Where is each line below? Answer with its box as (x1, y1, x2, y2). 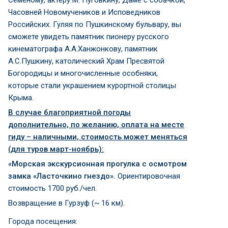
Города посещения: (8, 216, 79, 226)
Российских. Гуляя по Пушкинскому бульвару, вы (8, 19, 181, 29)
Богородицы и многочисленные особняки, (8, 68, 158, 78)
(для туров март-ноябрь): (8, 144, 104, 154)
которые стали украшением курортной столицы (8, 80, 176, 90)
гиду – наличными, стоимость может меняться (8, 132, 187, 141)
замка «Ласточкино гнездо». (8, 171, 116, 181)
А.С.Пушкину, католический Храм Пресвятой (8, 56, 164, 66)
